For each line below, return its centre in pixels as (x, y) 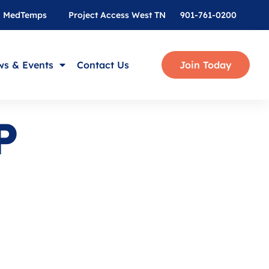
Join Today (206, 65)
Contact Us (103, 65)
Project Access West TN (117, 15)
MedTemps (25, 15)
